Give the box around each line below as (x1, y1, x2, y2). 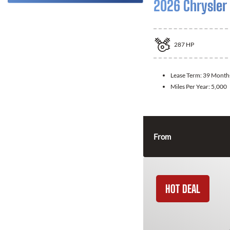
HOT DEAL (165, 182, 200, 195)
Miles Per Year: (170, 82, 211, 90)
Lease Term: (170, 71, 203, 79)
